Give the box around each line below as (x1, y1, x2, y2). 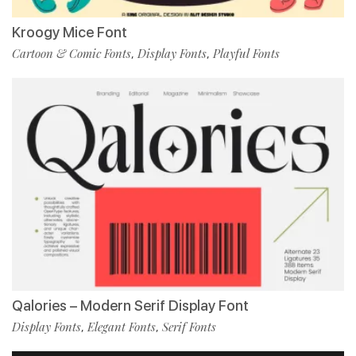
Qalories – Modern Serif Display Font (12, 296, 249, 314)
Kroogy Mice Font (12, 23, 127, 41)
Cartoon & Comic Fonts (12, 44, 131, 61)
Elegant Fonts (87, 318, 156, 335)
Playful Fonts (213, 44, 280, 61)
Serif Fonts (162, 318, 216, 335)
